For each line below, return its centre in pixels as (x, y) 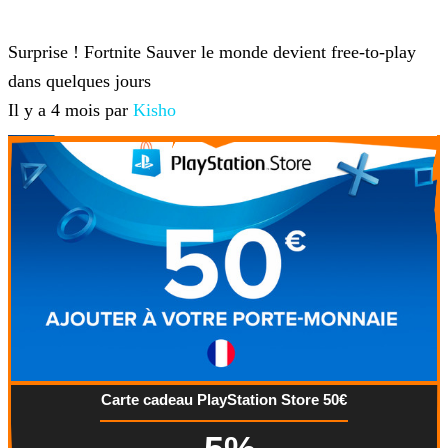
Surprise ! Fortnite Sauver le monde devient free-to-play (212, 52)
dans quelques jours (79, 81)
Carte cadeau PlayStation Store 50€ (224, 400)
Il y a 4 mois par (70, 110)
